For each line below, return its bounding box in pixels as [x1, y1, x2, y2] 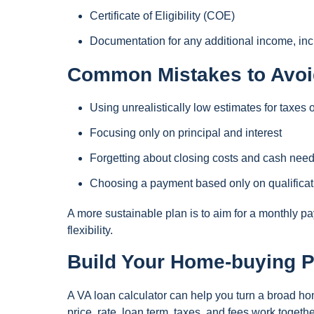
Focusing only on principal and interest [90, 127, 282, 139]
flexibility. [67, 224, 113, 237]
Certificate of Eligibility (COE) [90, 9, 235, 22]
